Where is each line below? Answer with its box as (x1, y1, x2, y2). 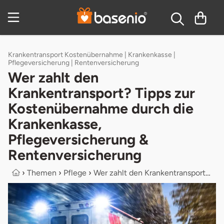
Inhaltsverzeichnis (84, 9, 158, 20)
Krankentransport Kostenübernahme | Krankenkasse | (8, 50, 175, 59)
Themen (27, 167, 56, 177)
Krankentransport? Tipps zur (8, 84, 195, 101)
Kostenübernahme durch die (8, 99, 193, 117)
